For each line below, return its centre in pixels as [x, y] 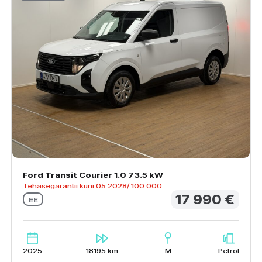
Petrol [228, 250]
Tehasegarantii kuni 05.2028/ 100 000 [93, 185]
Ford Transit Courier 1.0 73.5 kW [93, 174]
